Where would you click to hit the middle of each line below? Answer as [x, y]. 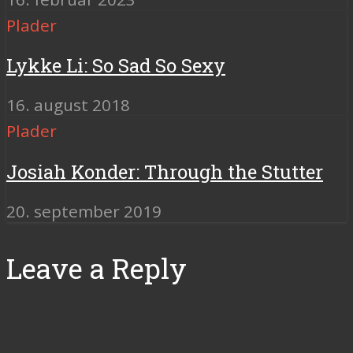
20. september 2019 [84, 212]
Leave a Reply [97, 269]
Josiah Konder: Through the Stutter [165, 172]
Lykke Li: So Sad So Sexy [116, 66]
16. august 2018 [68, 105]
